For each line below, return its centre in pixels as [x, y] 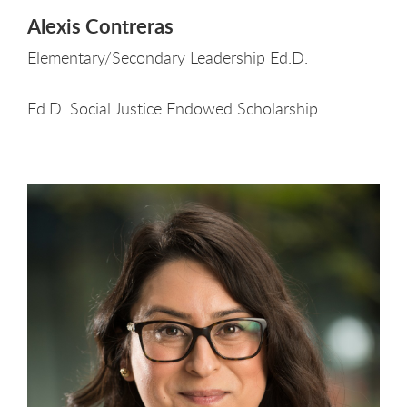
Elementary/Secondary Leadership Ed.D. [168, 58]
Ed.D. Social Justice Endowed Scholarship [173, 109]
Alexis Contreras [100, 25]
